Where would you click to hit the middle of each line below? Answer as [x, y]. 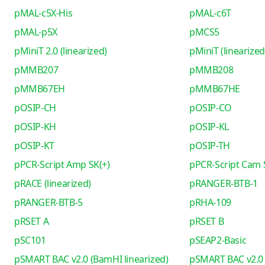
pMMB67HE [214, 89]
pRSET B [206, 221]
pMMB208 [211, 70]
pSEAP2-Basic [218, 240]
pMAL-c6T [210, 13]
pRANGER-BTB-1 [223, 183]
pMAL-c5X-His [43, 13]
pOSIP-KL [209, 127]
